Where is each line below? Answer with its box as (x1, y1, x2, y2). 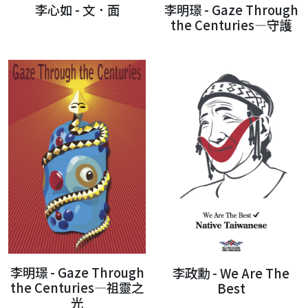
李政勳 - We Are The (173, 263, 289, 282)
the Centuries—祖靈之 (10, 278, 144, 297)
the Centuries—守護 (170, 15, 291, 34)
